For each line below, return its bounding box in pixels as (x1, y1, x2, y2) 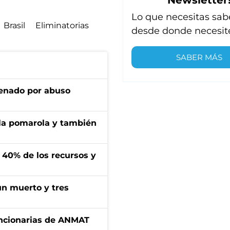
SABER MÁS (176, 52, 223, 62)
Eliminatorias (35, 21, 89, 30)
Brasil (4, 21, 25, 30)
